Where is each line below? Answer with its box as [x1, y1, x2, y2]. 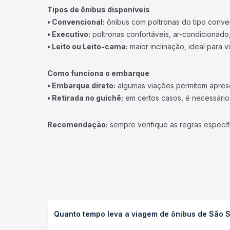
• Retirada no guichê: [47, 93, 123, 102]
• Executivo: [47, 30, 90, 39]
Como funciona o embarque [47, 69, 149, 78]
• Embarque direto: [47, 81, 116, 90]
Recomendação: [47, 120, 108, 129]
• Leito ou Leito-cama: [47, 42, 128, 51]
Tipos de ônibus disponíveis [47, 5, 150, 14]
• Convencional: [47, 17, 105, 26]
